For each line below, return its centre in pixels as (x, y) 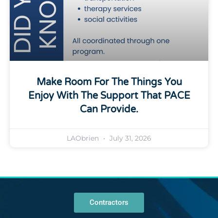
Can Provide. (109, 109)
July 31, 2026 (129, 138)
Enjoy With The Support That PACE (109, 96)
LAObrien (84, 138)
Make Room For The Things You (109, 82)
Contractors (109, 202)
